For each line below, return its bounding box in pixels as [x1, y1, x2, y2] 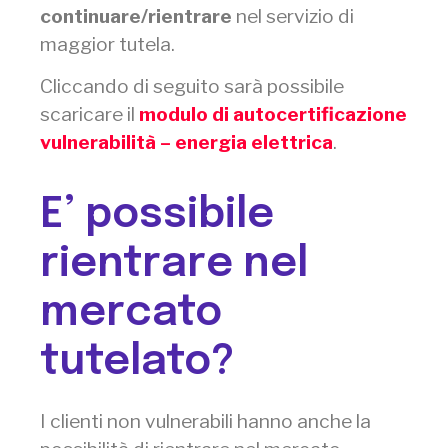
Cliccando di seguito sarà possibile [40, 74, 344, 99]
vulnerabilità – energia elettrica [40, 130, 333, 155]
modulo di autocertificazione [139, 102, 407, 127]
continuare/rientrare [40, 3, 232, 28]
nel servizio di [232, 3, 354, 28]
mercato [40, 291, 222, 335]
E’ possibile [40, 193, 274, 237]
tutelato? [40, 340, 235, 384]
